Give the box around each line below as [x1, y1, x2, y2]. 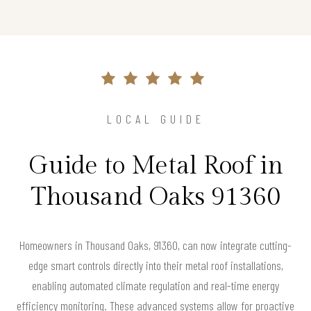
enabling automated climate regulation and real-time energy [32, 277, 279, 293]
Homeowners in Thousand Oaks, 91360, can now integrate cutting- [19, 237, 292, 253]
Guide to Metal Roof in [28, 151, 283, 180]
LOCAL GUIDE [106, 110, 205, 126]
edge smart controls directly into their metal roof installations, [28, 257, 283, 273]
